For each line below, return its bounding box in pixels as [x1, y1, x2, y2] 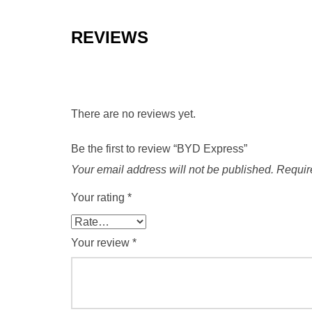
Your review [71, 237, 132, 249]
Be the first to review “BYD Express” [71, 143, 247, 155]
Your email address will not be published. [71, 164, 274, 175]
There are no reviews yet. [71, 108, 196, 120]
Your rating [71, 192, 127, 203]
